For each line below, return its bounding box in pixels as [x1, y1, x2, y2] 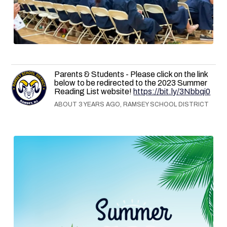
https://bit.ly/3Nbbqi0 [133, 87, 211, 96]
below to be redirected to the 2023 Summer [54, 78, 208, 87]
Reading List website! [54, 87, 134, 96]
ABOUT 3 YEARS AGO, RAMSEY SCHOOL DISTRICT [54, 100, 209, 108]
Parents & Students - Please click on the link [54, 69, 208, 79]
